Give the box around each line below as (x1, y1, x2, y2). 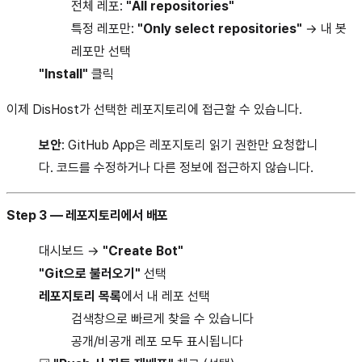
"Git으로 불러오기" (39, 265, 141, 281)
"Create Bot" (103, 242, 183, 259)
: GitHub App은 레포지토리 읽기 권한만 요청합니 (61, 137, 318, 153)
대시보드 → (39, 242, 103, 259)
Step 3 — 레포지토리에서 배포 (6, 207, 168, 223)
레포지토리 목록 (39, 288, 121, 304)
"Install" (39, 65, 88, 82)
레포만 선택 (71, 43, 131, 59)
